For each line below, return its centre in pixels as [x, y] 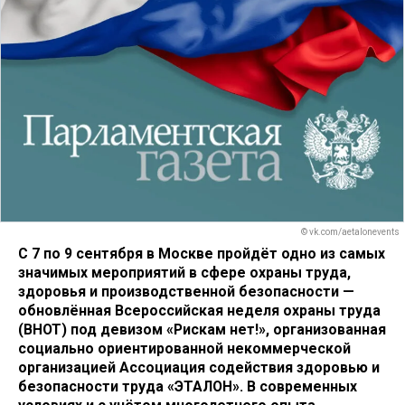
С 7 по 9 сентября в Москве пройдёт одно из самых [202, 253]
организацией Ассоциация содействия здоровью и [199, 367]
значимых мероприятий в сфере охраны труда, [184, 272]
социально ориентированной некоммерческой [184, 348]
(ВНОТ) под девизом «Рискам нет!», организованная [202, 329]
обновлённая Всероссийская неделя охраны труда [199, 310]
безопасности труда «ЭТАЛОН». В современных [188, 386]
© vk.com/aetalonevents [350, 232]
